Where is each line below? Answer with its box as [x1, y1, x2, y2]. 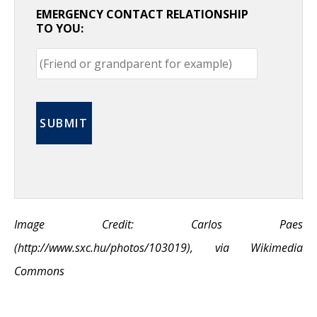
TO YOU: [36, 21, 83, 37]
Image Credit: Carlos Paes [14, 217, 303, 233]
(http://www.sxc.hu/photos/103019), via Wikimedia [14, 240, 303, 256]
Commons [14, 263, 64, 279]
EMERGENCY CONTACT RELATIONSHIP [36, 6, 248, 23]
